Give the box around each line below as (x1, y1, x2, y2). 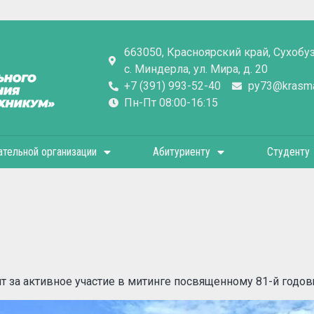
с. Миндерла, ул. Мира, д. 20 (124, 62, 268, 76)
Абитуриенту (153, 145, 211, 158)
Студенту (266, 145, 310, 158)
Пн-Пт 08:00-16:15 (124, 96, 219, 109)
